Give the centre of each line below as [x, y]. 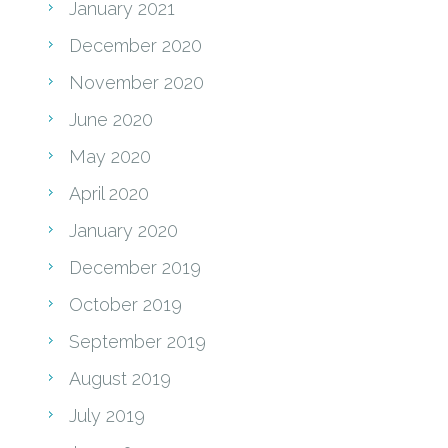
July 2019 [107, 415]
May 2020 [110, 156]
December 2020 [135, 45]
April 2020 [109, 193]
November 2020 [136, 82]
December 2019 [135, 267]
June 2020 [111, 119]
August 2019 [120, 378]
